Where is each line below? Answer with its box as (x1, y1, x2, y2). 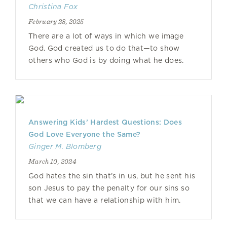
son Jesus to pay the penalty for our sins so (28, 184, 190, 192)
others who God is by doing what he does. (28, 56, 184, 64)
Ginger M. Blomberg (28, 142, 101, 150)
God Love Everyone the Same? (28, 130, 141, 138)
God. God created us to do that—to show (28, 44, 180, 52)
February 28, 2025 (28, 17, 84, 25)
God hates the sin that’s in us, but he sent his (28, 172, 196, 180)
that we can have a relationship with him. (28, 196, 181, 204)
